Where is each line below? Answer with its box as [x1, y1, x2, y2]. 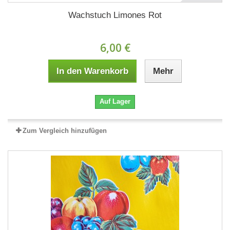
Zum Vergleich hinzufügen [23, 126, 107, 135]
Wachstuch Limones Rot [68, 10, 162, 20]
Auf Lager [100, 97, 130, 105]
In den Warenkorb [56, 66, 128, 76]
